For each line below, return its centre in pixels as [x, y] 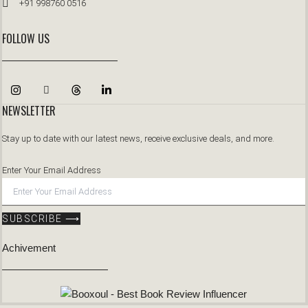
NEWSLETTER [29, 110]
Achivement [29, 248]
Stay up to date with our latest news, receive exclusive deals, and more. [138, 138]
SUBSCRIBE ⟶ [41, 218]
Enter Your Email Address [52, 170]
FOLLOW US [26, 38]
